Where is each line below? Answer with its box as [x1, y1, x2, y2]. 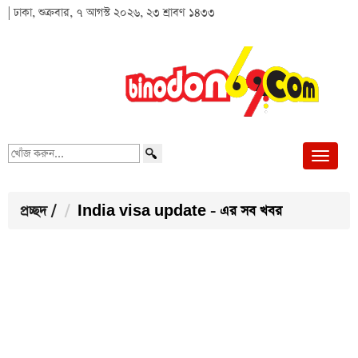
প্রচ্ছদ [20, 202, 47, 221]
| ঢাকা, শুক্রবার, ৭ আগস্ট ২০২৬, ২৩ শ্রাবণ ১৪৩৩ [8, 5, 215, 21]
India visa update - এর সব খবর [78, 202, 282, 221]
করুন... [7, 161, 37, 175]
